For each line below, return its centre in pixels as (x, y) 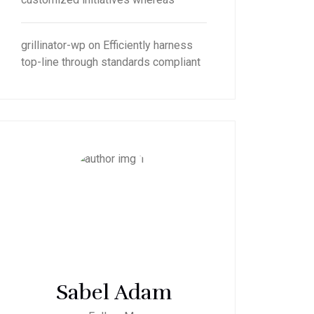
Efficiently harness (148, 45)
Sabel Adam (114, 293)
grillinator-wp (54, 45)
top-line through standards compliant (111, 62)
